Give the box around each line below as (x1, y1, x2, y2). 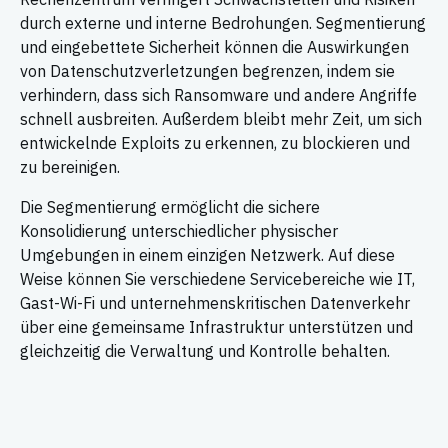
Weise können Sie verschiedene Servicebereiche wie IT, (20, 269, 415, 290)
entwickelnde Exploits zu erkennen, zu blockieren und (20, 133, 410, 154)
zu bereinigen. (20, 157, 120, 178)
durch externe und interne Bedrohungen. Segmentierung (20, 13, 426, 34)
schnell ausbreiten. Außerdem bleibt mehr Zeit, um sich (20, 109, 422, 130)
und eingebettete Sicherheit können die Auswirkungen (20, 37, 409, 58)
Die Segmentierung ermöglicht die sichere (20, 197, 320, 218)
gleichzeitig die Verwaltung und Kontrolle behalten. (20, 341, 390, 362)
